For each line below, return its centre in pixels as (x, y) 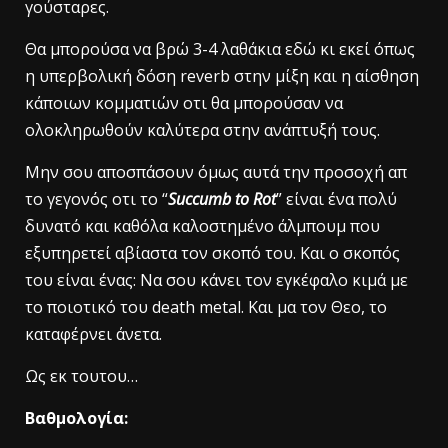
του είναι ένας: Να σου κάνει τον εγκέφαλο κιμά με (216, 279)
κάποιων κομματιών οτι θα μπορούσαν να (184, 102)
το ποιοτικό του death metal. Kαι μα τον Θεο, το (206, 306)
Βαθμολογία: (76, 417)
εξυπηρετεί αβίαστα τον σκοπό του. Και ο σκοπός (212, 252)
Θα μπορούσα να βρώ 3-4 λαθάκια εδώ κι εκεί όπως (220, 48)
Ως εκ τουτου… (81, 375)
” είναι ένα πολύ (336, 198)
